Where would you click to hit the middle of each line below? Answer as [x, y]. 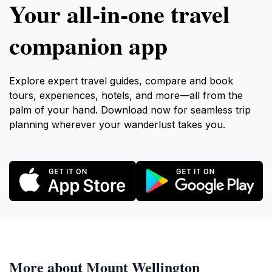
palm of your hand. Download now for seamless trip [130, 110]
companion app [88, 45]
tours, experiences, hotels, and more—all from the [126, 95]
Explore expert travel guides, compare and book [121, 81]
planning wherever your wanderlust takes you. [117, 124]
